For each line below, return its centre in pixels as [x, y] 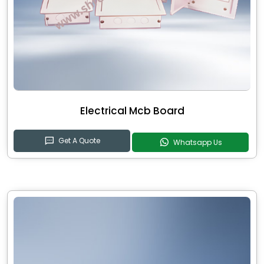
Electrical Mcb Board [132, 111]
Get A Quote [79, 141]
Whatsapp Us [197, 142]
